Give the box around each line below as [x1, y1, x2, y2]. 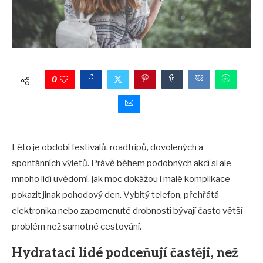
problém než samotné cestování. [12, 221, 141, 232]
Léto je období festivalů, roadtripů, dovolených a [12, 142, 203, 153]
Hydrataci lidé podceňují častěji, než [12, 245, 238, 261]
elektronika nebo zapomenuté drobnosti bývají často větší [12, 205, 242, 216]
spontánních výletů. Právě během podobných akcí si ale [12, 158, 231, 168]
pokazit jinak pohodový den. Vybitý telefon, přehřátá [12, 190, 219, 200]
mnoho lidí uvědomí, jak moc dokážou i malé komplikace [12, 174, 230, 184]
